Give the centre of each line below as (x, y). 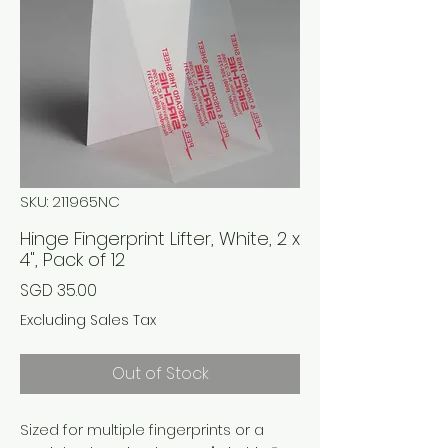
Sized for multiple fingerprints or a (142, 429)
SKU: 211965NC (70, 201)
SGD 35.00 (58, 290)
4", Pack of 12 (72, 259)
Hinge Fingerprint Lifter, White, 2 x (160, 238)
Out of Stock (160, 373)
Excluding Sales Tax (88, 319)
